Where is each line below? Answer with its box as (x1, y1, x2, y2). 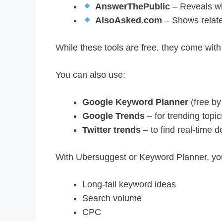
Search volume (82, 193, 142, 204)
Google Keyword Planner (82, 97, 188, 108)
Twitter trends (82, 125, 141, 135)
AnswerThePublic (95, 1, 170, 12)
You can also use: (55, 70, 125, 80)
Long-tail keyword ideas (82, 179, 176, 190)
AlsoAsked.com (95, 15, 162, 26)
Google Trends (82, 111, 145, 121)
